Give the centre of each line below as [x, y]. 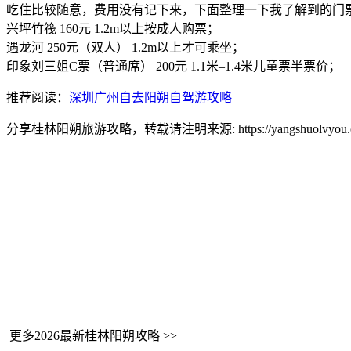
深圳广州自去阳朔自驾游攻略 [150, 98]
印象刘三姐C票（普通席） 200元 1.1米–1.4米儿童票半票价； [174, 67]
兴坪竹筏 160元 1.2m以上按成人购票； [113, 29]
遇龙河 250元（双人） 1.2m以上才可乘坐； [125, 48]
